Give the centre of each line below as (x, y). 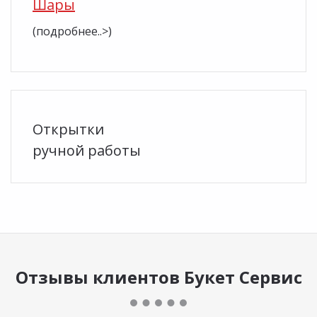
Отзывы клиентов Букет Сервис (158, 277)
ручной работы (87, 150)
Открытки (68, 129)
